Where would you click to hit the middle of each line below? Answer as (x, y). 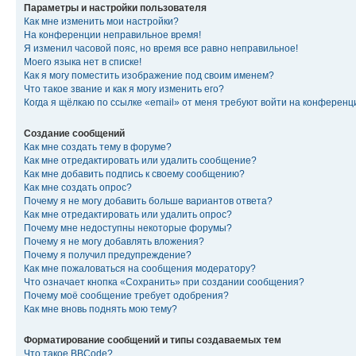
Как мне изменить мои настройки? (101, 21)
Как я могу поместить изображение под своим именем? (149, 75)
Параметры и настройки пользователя (115, 8)
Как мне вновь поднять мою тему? (101, 309)
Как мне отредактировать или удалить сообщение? (140, 160)
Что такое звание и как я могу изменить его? (124, 89)
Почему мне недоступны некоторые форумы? (128, 228)
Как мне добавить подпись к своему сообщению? (134, 174)
